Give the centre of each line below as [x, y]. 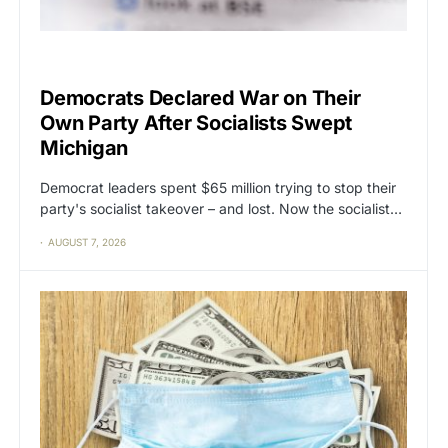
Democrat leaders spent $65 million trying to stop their [218, 188]
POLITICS [94, 62]
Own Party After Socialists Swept [196, 123]
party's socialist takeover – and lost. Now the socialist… [221, 209]
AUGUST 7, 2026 [87, 242]
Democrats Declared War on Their [200, 98]
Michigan [84, 148]
